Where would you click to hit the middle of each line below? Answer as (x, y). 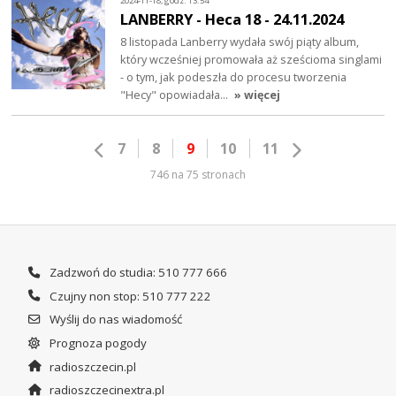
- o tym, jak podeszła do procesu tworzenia (234, 77)
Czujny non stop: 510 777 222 (129, 296)
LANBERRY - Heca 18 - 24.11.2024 (232, 19)
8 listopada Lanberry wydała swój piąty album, (240, 42)
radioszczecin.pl (91, 366)
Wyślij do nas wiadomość (114, 320)
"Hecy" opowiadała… (176, 95)
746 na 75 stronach (198, 174)
